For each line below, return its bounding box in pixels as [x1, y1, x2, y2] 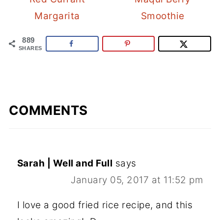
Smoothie [140, 10, 185, 22]
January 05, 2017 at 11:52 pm [71, 174, 203, 186]
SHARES [18, 45, 42, 51]
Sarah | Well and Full [17, 157, 113, 169]
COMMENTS [8, 102, 88, 118]
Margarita [34, 10, 80, 22]
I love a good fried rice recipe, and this [17, 199, 193, 211]
